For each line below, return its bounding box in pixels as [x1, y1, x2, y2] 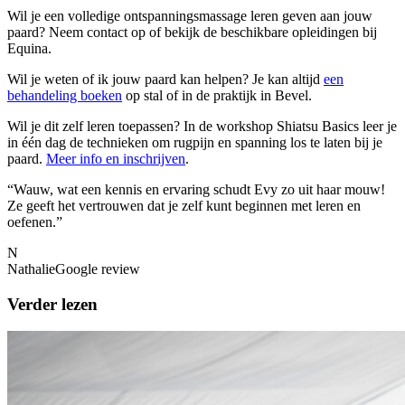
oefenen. [7, 213, 56, 230]
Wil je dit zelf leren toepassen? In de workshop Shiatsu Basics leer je [7, 118, 397, 134]
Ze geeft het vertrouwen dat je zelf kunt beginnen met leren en [7, 197, 361, 213]
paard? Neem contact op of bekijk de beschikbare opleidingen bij [7, 24, 377, 40]
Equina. [7, 40, 52, 56]
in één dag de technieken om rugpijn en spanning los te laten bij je [7, 134, 382, 150]
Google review [55, 260, 140, 277]
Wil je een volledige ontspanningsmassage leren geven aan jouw [7, 7, 372, 24]
